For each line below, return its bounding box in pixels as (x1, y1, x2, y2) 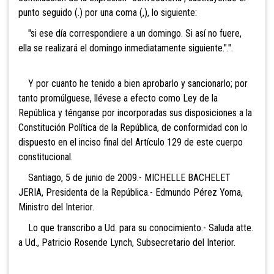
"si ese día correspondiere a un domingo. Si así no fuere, (18, 27, 242, 39)
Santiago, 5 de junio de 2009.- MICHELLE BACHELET (18, 171, 231, 183)
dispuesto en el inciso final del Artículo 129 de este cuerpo (18, 136, 243, 148)
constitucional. (18, 150, 73, 163)
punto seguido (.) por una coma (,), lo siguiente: (18, 6, 197, 18)
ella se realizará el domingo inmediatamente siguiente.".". (18, 42, 233, 54)
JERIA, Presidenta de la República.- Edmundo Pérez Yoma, (18, 186, 243, 198)
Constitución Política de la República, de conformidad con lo (18, 121, 248, 133)
